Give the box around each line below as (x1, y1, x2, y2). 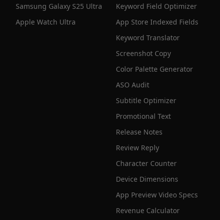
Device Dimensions (116, 174, 178, 184)
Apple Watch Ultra (16, 17, 76, 27)
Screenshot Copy (116, 49, 171, 58)
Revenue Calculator (116, 206, 180, 215)
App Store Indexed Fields (116, 17, 198, 27)
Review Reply (116, 143, 159, 152)
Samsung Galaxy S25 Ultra (16, 1, 102, 11)
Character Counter (116, 159, 177, 168)
